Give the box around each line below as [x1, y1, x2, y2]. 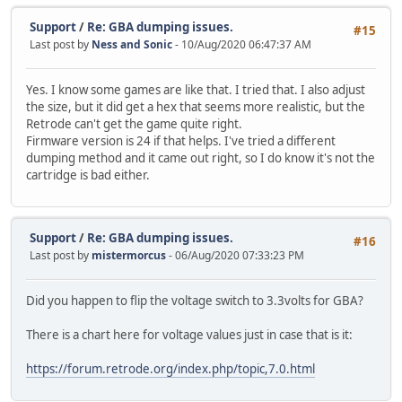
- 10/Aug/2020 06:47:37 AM [175, 36, 311, 52]
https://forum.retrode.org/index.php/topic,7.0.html [26, 360, 315, 377]
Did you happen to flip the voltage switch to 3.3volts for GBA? [26, 292, 363, 309]
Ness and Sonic [92, 36, 172, 52]
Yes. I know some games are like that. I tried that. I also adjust [26, 81, 365, 98]
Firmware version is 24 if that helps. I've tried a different [26, 132, 336, 149]
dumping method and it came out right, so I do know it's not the [26, 149, 375, 166]
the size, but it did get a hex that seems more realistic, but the [26, 98, 365, 115]
